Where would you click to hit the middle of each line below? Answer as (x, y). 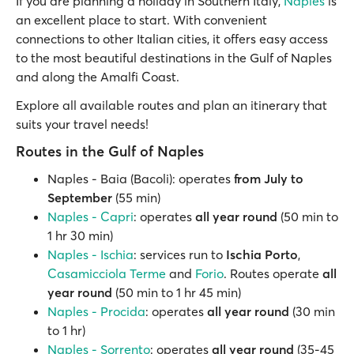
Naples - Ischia (90, 254)
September (80, 198)
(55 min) (136, 198)
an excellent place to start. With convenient (141, 20)
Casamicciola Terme (107, 273)
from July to (269, 179)
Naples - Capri (90, 217)
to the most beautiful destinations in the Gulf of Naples (174, 58)
